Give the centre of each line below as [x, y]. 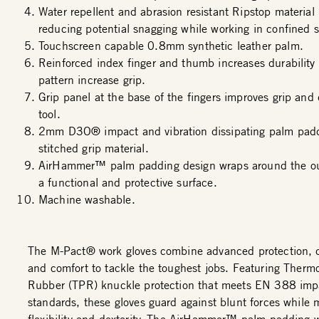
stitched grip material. [94, 148]
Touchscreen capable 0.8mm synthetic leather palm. [171, 46]
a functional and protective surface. [128, 182]
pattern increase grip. [92, 80]
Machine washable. [87, 199]
